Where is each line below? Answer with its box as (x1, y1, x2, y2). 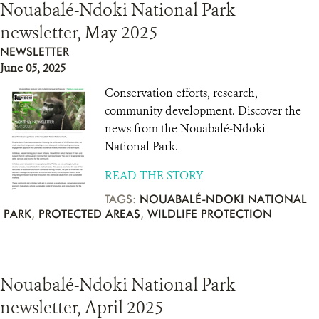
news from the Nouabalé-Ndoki (105, 121, 266, 136)
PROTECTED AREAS (38, 207, 140, 221)
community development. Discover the (105, 103, 301, 118)
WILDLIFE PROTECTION (147, 207, 272, 221)
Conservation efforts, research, (105, 85, 258, 100)
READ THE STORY (105, 168, 203, 183)
